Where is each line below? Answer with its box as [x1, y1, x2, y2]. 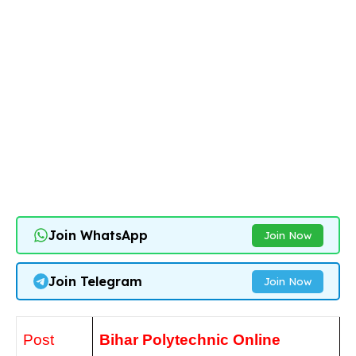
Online [233, 331, 281, 348]
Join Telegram [48, 273, 142, 289]
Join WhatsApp [48, 227, 148, 243]
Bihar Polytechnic [99, 331, 233, 348]
